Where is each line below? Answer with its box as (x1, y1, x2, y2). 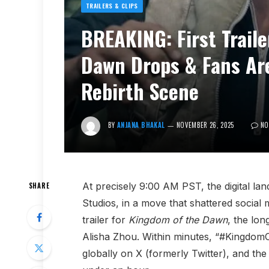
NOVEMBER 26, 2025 (177, 119, 234, 130)
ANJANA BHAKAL (117, 119, 165, 130)
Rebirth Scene (81, 75, 199, 106)
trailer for (82, 213, 128, 226)
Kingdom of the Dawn (128, 213, 228, 226)
